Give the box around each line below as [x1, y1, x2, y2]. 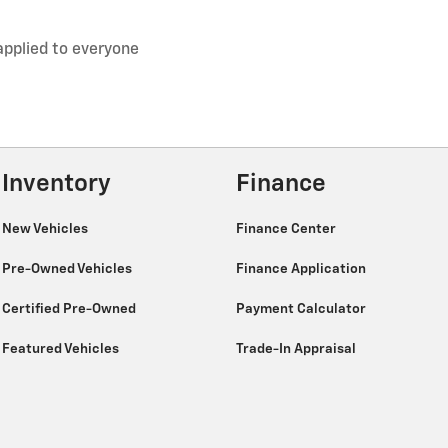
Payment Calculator [236, 302, 369, 317]
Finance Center [236, 222, 339, 237]
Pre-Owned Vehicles [2, 262, 135, 277]
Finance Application [236, 262, 369, 277]
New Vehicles [2, 222, 91, 237]
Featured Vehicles [2, 342, 122, 357]
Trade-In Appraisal [236, 342, 359, 357]
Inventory [2, 171, 111, 196]
